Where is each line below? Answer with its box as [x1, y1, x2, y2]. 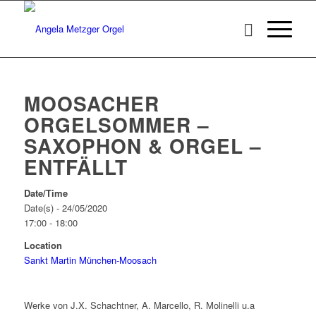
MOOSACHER [23, 89, 159, 118]
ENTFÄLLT [23, 152, 128, 181]
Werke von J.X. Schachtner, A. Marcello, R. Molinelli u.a [23, 298, 255, 312]
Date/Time [23, 186, 68, 200]
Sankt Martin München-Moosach [23, 253, 157, 267]
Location [23, 238, 62, 253]
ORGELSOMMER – [23, 110, 209, 139]
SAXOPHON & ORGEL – [23, 131, 262, 160]
